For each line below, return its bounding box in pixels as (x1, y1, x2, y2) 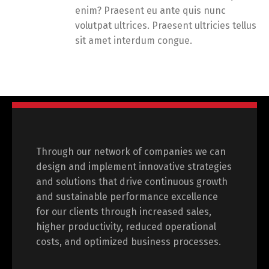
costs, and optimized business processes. (36, 236, 221, 247)
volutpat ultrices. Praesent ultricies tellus (75, 20, 256, 31)
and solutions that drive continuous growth (36, 176, 228, 187)
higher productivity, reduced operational (36, 221, 216, 232)
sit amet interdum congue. (75, 35, 192, 46)
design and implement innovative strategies (36, 161, 232, 172)
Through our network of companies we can (36, 146, 226, 157)
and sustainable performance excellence (36, 191, 218, 202)
